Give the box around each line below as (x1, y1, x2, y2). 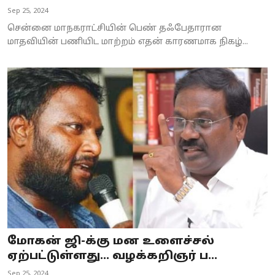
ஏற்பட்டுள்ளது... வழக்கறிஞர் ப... (7, 249, 217, 264)
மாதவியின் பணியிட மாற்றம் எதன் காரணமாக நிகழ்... (7, 36, 248, 47)
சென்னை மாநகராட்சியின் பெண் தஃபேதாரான (7, 23, 222, 34)
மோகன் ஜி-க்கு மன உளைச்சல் (7, 234, 214, 249)
